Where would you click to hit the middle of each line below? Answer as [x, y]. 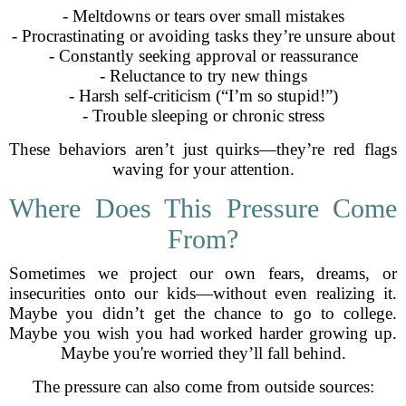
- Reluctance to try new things [203, 76]
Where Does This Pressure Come [203, 208]
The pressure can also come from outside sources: [203, 387]
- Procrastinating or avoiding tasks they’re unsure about [203, 36]
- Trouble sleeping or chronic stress [203, 116]
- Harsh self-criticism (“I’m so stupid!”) [203, 96]
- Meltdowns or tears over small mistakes [203, 16]
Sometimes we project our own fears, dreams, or [203, 273]
